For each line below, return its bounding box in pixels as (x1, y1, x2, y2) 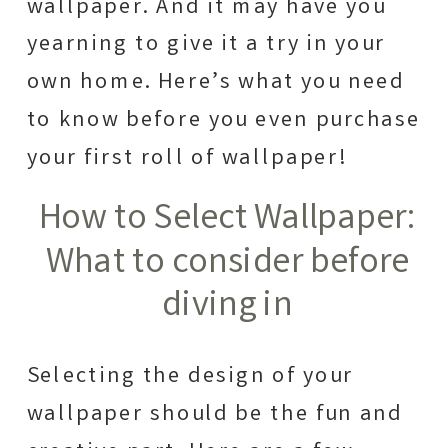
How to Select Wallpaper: (38, 194, 417, 248)
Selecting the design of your (26, 361, 354, 394)
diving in (162, 281, 293, 335)
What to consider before (45, 238, 410, 292)
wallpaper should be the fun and (26, 399, 403, 432)
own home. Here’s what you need (26, 67, 405, 100)
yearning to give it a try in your (26, 29, 387, 62)
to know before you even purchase (26, 105, 421, 138)
